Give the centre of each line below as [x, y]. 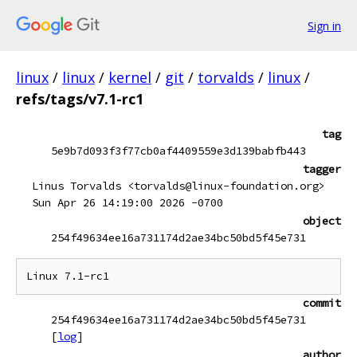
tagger [322, 169]
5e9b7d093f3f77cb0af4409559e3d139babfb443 [178, 151]
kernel [130, 77]
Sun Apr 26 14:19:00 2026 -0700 [127, 202]
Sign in [324, 25]
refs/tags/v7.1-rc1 [80, 99]
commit [322, 303]
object [322, 221]
